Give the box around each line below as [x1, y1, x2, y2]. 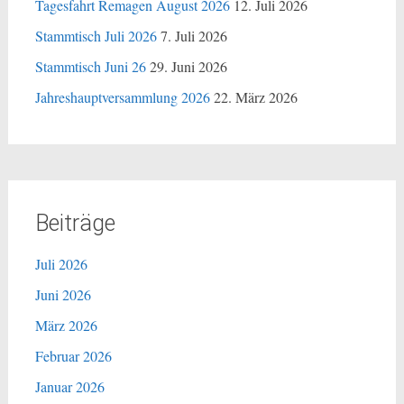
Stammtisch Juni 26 [34, 57, 146, 76]
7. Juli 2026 [160, 26, 227, 45]
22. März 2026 [213, 87, 298, 106]
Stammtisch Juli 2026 [34, 26, 157, 45]
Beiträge [34, 210, 115, 236]
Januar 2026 [34, 377, 105, 396]
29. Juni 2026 [149, 57, 227, 76]
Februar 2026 [34, 346, 112, 365]
